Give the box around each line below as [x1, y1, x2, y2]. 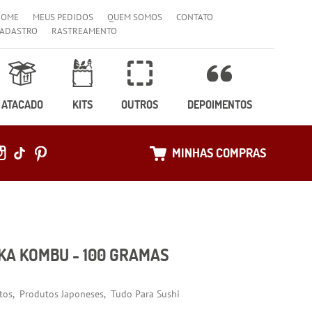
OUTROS [121, 97, 159, 111]
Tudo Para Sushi [111, 288, 180, 301]
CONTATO [176, 11, 214, 23]
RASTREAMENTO [52, 25, 118, 37]
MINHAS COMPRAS [171, 145, 266, 161]
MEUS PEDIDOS [33, 11, 94, 23]
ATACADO [1, 97, 44, 111]
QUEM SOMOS [107, 11, 163, 23]
